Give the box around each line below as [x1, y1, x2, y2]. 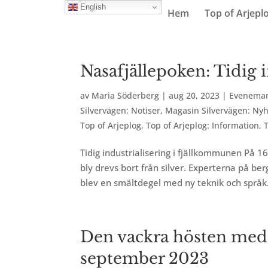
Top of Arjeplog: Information [146, 120, 260, 131]
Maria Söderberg [92, 90, 160, 101]
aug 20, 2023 [169, 90, 220, 101]
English [77, 2, 106, 11]
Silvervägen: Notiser [80, 105, 161, 116]
